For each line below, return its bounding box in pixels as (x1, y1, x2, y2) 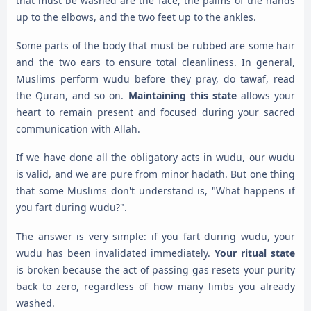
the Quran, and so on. (16, 89, 128, 103)
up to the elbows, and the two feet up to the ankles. (16, 10, 256, 24)
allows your (236, 89, 296, 103)
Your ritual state (215, 246, 296, 260)
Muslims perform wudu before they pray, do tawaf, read (16, 72, 295, 86)
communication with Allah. (16, 122, 140, 136)
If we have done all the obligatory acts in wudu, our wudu (16, 151, 295, 165)
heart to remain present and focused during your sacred (16, 106, 295, 119)
